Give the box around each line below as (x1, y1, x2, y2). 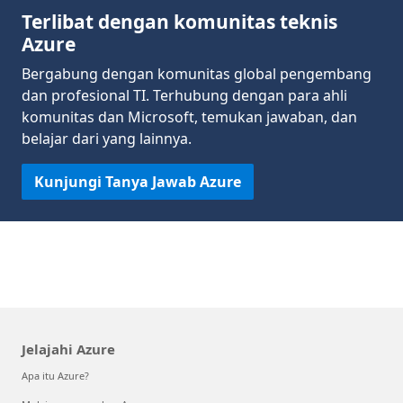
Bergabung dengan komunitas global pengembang (22, 63, 372, 84)
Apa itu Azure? (22, 368, 89, 382)
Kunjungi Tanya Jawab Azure (34, 171, 241, 192)
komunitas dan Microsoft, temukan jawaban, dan (22, 106, 357, 127)
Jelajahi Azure (22, 339, 115, 358)
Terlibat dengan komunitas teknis (22, 8, 337, 34)
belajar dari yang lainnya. (22, 128, 192, 148)
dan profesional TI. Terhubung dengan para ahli (22, 85, 347, 105)
